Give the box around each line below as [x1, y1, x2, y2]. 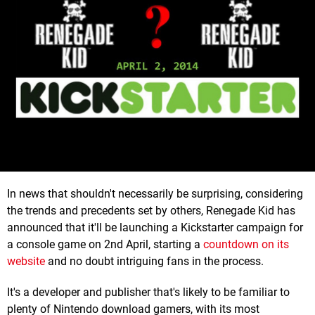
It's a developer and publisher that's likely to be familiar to [7, 285, 290, 299]
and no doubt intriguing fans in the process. [45, 254, 264, 268]
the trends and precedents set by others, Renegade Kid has [7, 203, 295, 217]
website [7, 254, 45, 268]
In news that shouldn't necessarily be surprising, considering [7, 186, 303, 200]
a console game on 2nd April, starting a [7, 237, 203, 251]
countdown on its [203, 237, 289, 251]
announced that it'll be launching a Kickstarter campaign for [7, 220, 303, 234]
